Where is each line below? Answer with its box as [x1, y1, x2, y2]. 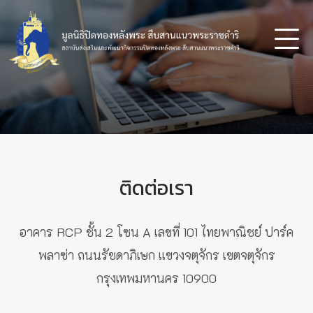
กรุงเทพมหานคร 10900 [96, 270, 217, 287]
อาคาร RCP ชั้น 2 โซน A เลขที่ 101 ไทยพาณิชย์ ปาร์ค [20, 224, 293, 241]
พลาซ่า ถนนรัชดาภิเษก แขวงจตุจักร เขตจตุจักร [38, 247, 275, 264]
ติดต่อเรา [119, 173, 194, 203]
